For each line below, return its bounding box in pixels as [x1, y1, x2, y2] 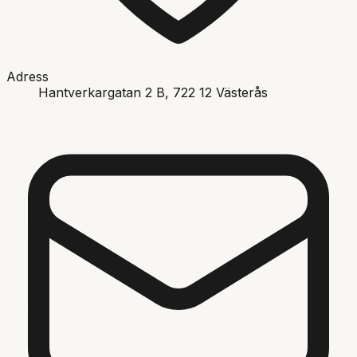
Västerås [216, 84, 268, 100]
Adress [6, 68, 49, 84]
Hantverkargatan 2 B [38, 84, 165, 100]
